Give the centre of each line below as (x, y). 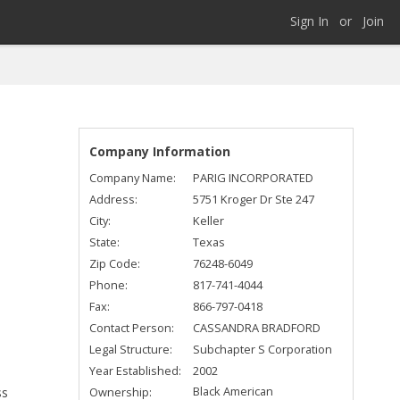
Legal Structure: (131, 350)
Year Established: (136, 371)
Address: (114, 200)
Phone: (109, 285)
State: (105, 242)
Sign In (309, 21)
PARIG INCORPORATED (254, 178)
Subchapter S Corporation (263, 350)
